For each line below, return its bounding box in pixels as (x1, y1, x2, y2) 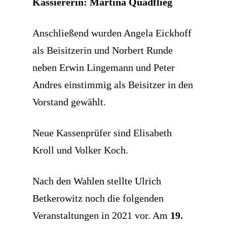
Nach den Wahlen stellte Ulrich (32, 175, 161, 187)
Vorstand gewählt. (32, 96, 106, 108)
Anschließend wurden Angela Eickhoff (32, 27, 192, 39)
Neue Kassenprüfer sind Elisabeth (32, 127, 172, 139)
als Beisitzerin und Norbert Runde (32, 45, 173, 56)
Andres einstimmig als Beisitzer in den (32, 79, 193, 91)
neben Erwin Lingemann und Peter (32, 62, 175, 73)
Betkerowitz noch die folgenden (32, 193, 164, 204)
